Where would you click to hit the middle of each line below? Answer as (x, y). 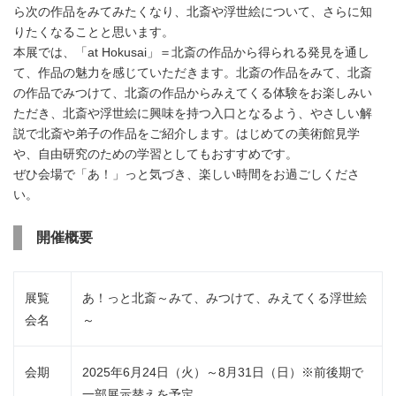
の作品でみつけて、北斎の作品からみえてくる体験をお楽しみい (193, 94)
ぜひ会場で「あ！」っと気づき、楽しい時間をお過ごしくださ (187, 175)
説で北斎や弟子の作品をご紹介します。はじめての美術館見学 (187, 134)
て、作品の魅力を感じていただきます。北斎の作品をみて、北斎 (193, 73)
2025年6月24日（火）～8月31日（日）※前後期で (223, 373)
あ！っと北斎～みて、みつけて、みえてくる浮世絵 (225, 298)
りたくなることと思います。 (94, 33)
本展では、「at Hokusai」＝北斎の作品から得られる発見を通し (191, 53)
